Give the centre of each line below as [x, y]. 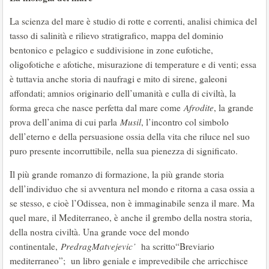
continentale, [35, 246]
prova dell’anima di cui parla [65, 122]
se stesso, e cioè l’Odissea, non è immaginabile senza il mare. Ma [132, 203]
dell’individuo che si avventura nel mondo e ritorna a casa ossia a [132, 189]
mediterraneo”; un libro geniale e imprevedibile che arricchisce [129, 261]
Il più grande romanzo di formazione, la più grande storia [117, 174]
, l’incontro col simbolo [185, 122]
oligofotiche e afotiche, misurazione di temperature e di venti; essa [133, 64]
